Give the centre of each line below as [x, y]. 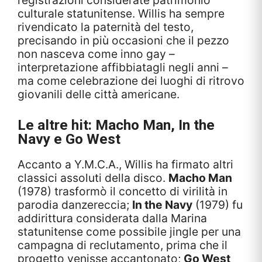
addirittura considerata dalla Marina [112, 218]
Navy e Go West [69, 139]
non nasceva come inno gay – [96, 54]
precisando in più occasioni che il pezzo [123, 40]
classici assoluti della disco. [93, 177]
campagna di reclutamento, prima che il [123, 245]
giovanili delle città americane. [99, 94]
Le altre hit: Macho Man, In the [116, 125]
